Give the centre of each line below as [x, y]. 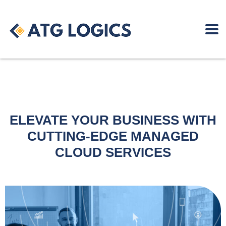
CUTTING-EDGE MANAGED [113, 136]
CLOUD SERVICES [113, 152]
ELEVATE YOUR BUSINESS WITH [113, 120]
